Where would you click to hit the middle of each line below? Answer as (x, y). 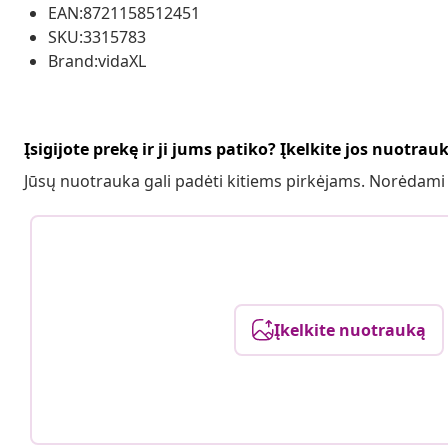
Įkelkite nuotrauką (350, 329)
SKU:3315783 (97, 36)
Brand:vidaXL (97, 60)
